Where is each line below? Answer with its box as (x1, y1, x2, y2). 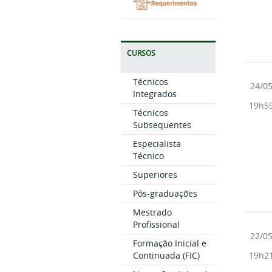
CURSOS (126, 48, 155, 58)
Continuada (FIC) (132, 249, 200, 261)
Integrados (132, 87, 177, 100)
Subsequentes (132, 118, 191, 131)
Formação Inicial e (132, 237, 206, 249)
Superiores (132, 168, 177, 180)
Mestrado (132, 206, 172, 218)
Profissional (132, 218, 180, 230)
